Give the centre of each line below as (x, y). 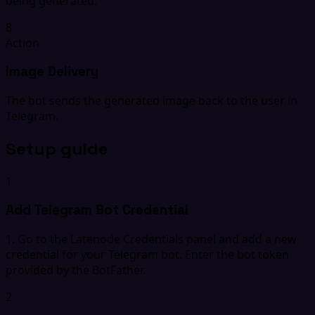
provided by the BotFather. (76, 270)
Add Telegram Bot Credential (97, 210)
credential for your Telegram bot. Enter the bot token (147, 255)
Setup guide (57, 148)
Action (22, 43)
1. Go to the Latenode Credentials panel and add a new (151, 239)
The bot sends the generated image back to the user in (152, 100)
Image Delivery (52, 72)
